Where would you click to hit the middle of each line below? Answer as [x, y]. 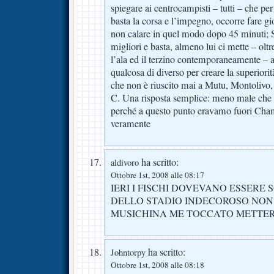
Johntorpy [128, 252]
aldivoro [125, 162]
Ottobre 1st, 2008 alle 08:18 [157, 265]
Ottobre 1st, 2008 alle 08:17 [157, 175]
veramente [131, 124]
